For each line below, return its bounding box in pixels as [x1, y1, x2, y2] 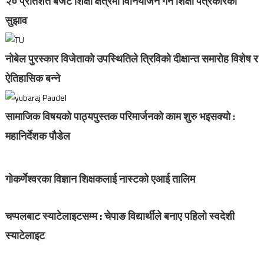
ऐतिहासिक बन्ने [5, 70, 60, 87]
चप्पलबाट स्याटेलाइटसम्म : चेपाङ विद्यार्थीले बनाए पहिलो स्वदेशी [5, 208, 235, 225]
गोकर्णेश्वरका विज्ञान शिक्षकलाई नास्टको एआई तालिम [5, 171, 195, 187]
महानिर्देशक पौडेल [5, 128, 70, 144]
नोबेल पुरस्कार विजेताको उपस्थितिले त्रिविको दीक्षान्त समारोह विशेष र [5, 51, 258, 67]
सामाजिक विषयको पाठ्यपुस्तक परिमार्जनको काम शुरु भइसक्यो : [5, 108, 235, 125]
